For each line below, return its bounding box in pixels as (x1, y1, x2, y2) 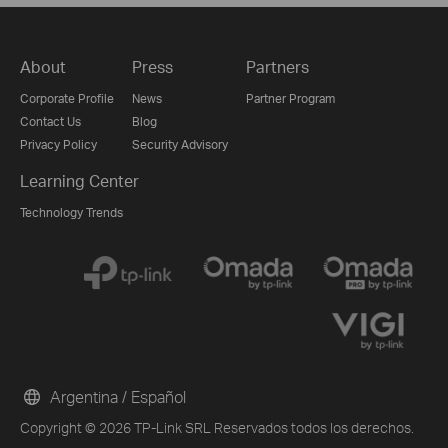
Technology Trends (20, 204, 123, 220)
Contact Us (20, 113, 81, 129)
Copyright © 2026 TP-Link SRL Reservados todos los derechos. (20, 419, 414, 437)
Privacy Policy (20, 136, 97, 152)
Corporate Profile (20, 90, 114, 106)
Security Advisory (132, 136, 228, 152)
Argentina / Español (46, 385, 186, 407)
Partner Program (246, 90, 335, 106)
